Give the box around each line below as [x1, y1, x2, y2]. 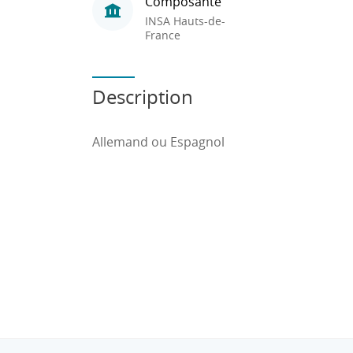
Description [92, 84, 193, 110]
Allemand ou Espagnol [92, 133, 228, 150]
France [145, 27, 180, 43]
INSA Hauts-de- [145, 13, 225, 28]
